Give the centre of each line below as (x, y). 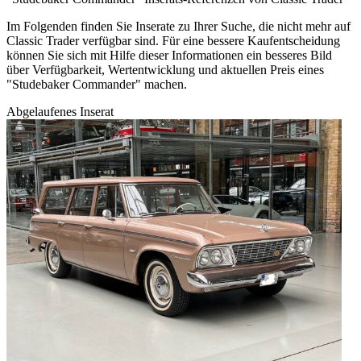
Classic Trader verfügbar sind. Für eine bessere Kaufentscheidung (173, 41)
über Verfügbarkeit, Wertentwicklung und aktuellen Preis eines (165, 70)
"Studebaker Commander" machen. (97, 85)
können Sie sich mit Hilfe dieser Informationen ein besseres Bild (169, 56)
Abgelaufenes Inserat (60, 112)
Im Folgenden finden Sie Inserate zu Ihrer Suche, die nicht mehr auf (178, 27)
